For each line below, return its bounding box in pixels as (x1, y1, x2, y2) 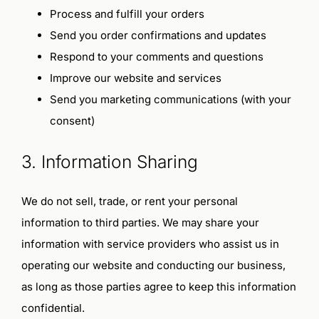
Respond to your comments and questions (49, 50, 263, 64)
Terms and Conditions (17, 7, 135, 21)
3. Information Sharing (21, 150, 198, 172)
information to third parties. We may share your (21, 216, 259, 230)
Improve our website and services (49, 71, 221, 85)
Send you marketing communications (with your (49, 93, 291, 107)
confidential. (21, 301, 85, 315)
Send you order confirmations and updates (49, 28, 266, 43)
